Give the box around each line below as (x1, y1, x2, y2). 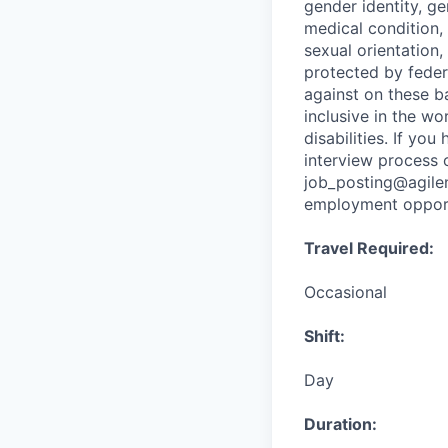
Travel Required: (304, 238, 434, 258)
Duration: (304, 414, 377, 434)
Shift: (304, 326, 345, 346)
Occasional (304, 282, 387, 302)
